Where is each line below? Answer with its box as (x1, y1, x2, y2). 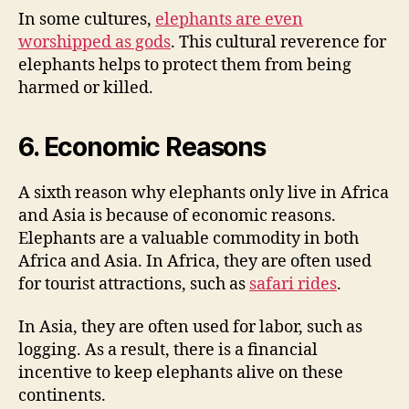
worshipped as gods (18, 31, 171, 53)
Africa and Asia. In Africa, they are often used (18, 250, 372, 272)
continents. (18, 385, 106, 407)
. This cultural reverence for (171, 31, 386, 53)
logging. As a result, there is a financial (18, 340, 318, 362)
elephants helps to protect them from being (18, 54, 351, 76)
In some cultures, (18, 8, 155, 30)
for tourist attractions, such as (18, 273, 249, 295)
